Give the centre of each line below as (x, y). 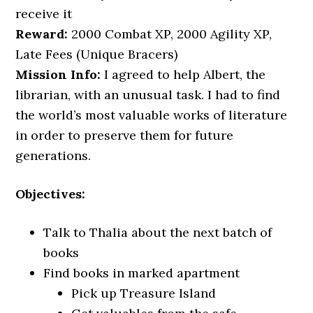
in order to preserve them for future (125, 135)
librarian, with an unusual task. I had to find (148, 95)
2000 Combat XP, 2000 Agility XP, (170, 34)
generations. (53, 155)
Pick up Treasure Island (144, 293)
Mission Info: (58, 74)
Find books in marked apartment (142, 273)
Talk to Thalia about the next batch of (158, 232)
